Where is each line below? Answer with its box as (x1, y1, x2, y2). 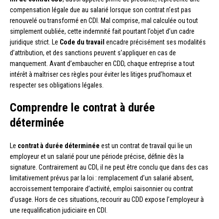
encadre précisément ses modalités (105, 38, 206, 46)
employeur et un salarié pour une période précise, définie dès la (10, 153, 184, 161)
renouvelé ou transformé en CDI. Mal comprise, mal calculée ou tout (10, 17, 198, 25)
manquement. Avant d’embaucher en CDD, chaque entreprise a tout (10, 60, 195, 68)
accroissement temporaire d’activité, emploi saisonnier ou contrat (10, 185, 193, 193)
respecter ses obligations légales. (10, 81, 104, 89)
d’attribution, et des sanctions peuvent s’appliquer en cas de (10, 49, 176, 57)
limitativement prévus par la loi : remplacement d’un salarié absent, (10, 174, 194, 182)
